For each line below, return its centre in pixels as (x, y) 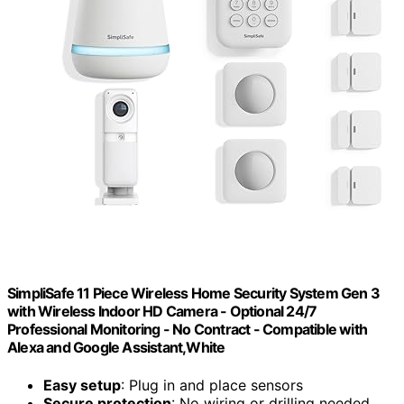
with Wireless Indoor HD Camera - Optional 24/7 (162, 312)
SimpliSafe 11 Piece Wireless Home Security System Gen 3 (194, 294)
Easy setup (82, 385)
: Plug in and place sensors (212, 385)
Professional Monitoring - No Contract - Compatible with (188, 330)
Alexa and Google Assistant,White (116, 348)
